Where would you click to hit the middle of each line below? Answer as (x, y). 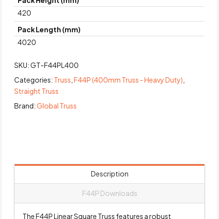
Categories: (34, 79)
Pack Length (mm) (49, 30)
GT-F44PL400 (55, 65)
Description (109, 174)
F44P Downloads (109, 193)
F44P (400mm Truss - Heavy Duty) (129, 79)
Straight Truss (37, 91)
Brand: (26, 105)
